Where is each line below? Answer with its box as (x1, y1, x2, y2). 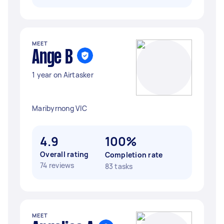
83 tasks (104, 161, 133, 171)
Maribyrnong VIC (32, 103, 87, 113)
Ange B (32, 49, 73, 67)
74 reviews (40, 160, 74, 170)
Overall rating (40, 149, 89, 159)
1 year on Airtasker (32, 70, 93, 79)
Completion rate (104, 150, 163, 159)
